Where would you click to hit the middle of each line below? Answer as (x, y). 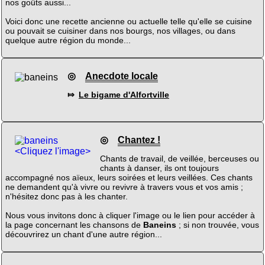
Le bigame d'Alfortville (124, 95)
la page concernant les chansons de (74, 225)
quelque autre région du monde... (68, 41)
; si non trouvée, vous (217, 225)
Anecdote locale (121, 76)
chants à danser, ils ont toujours (159, 168)
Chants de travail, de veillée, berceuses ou (179, 159)
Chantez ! (139, 140)
